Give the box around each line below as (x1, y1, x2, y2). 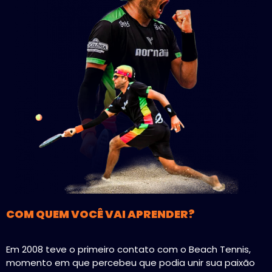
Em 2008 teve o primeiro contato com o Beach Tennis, (6, 243, 251, 256)
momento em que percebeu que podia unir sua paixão (6, 256, 255, 270)
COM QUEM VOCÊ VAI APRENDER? (6, 206, 195, 222)
